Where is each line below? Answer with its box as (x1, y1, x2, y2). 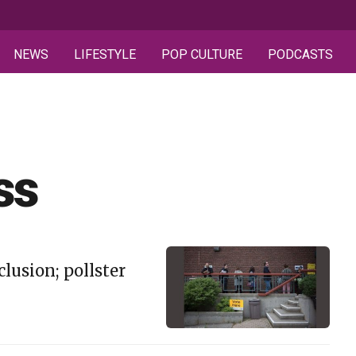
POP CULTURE (161, 47, 242, 62)
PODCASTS (268, 47, 333, 62)
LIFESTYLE (74, 47, 136, 62)
